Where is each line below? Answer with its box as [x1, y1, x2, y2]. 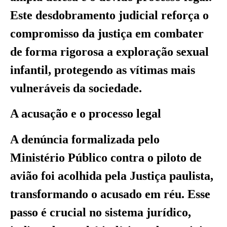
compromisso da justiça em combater [10, 26, 204, 40]
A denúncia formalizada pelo [10, 132, 160, 146]
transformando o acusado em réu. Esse [10, 187, 210, 201]
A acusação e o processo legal [10, 107, 161, 121]
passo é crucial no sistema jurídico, [10, 205, 191, 219]
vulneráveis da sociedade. [10, 81, 142, 95]
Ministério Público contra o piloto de [10, 150, 202, 164]
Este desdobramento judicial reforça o [10, 8, 209, 22]
